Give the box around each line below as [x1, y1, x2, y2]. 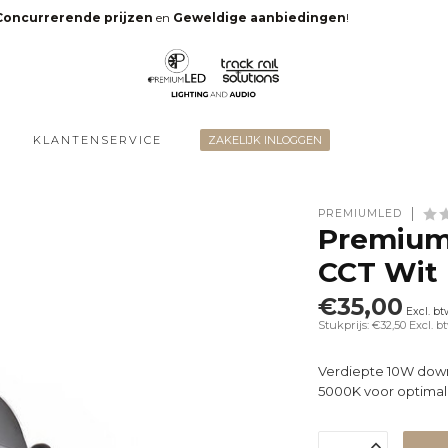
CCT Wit [318, 255, 439, 289]
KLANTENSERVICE [33, 133, 162, 147]
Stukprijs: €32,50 [318, 318, 410, 332]
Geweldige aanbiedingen [172, 9, 346, 25]
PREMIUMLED [318, 207, 403, 220]
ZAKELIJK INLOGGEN [208, 133, 322, 147]
